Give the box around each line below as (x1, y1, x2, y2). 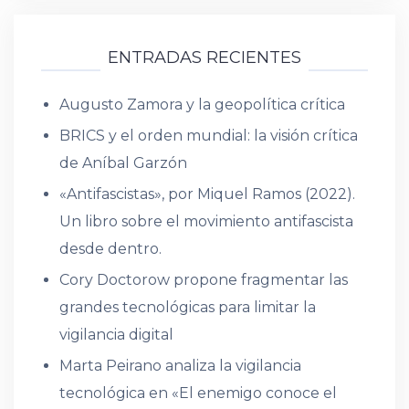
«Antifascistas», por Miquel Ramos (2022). (59, 185, 355, 203)
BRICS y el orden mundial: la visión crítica (59, 127, 358, 144)
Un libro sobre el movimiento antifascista (59, 213, 353, 230)
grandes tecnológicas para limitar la (59, 299, 316, 316)
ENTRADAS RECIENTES (108, 47, 301, 68)
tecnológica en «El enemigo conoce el (59, 384, 337, 402)
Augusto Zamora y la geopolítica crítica (59, 96, 345, 113)
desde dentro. (59, 240, 162, 257)
